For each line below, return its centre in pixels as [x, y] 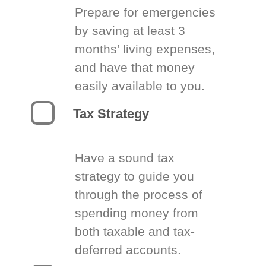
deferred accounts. [128, 249]
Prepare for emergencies [145, 12]
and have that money [135, 67]
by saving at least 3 [130, 30]
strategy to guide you [135, 176]
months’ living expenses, [145, 49]
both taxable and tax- [135, 231]
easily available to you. [140, 85]
